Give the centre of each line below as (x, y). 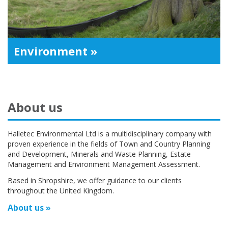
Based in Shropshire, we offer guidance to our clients (95, 181)
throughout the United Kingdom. (61, 191)
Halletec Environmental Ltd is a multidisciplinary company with (110, 134)
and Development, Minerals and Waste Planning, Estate (99, 154)
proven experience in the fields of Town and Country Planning (109, 144)
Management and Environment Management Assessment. (104, 164)
